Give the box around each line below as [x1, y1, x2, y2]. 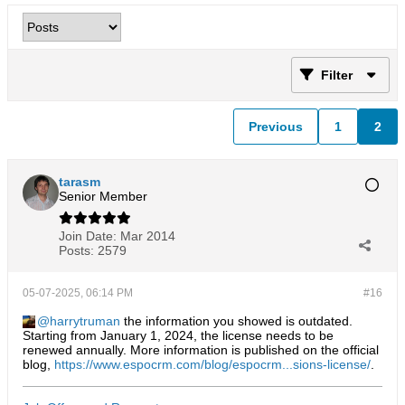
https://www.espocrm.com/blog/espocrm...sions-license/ [54, 357, 371, 372]
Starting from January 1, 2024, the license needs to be [23, 328, 334, 343]
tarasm [59, 174, 100, 189]
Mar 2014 [120, 229, 175, 243]
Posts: [59, 243, 94, 258]
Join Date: [59, 229, 117, 243]
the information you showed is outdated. [120, 314, 353, 328]
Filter [321, 68, 353, 82]
